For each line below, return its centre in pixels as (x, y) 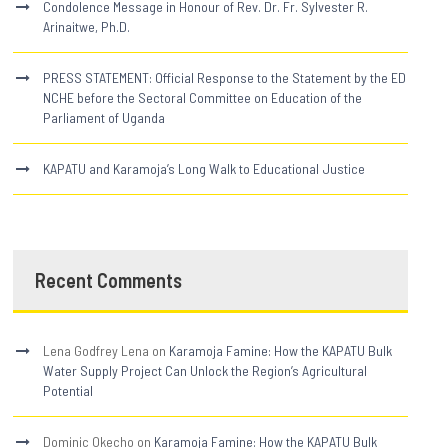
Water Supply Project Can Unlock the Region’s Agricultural (205, 370)
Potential (68, 390)
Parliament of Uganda (104, 117)
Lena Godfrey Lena (96, 350)
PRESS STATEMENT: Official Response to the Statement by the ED (225, 77)
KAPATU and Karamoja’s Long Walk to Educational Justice (204, 168)
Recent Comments (109, 279)
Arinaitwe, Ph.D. (87, 26)
